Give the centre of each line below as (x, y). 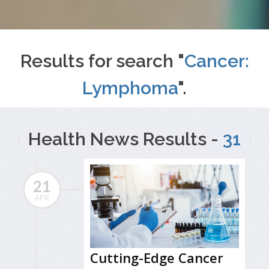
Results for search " (102, 61)
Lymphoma (130, 88)
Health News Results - (125, 139)
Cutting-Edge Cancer (157, 258)
